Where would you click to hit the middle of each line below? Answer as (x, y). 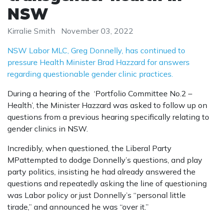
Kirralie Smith (31, 31)
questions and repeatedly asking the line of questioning (107, 184)
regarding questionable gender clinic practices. (90, 74)
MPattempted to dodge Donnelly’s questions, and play (105, 160)
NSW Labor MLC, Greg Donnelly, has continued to (96, 51)
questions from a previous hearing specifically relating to (108, 117)
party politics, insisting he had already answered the (101, 172)
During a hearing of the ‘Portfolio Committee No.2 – (100, 94)
